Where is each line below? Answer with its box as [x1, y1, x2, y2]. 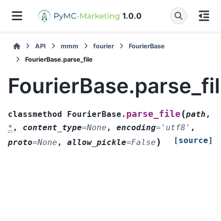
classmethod [8, 109, 62, 119]
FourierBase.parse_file [25, 56, 93, 63]
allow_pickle [67, 137, 126, 147]
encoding [116, 122, 156, 132]
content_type [23, 122, 82, 132]
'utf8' [161, 122, 190, 132]
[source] [174, 135, 213, 145]
